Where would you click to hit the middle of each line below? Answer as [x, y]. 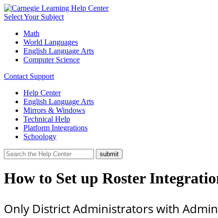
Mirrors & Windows [54, 110]
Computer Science [52, 60]
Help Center [42, 93]
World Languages [51, 42]
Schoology [40, 136]
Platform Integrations [55, 128]
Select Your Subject [34, 17]
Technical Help [47, 119]
